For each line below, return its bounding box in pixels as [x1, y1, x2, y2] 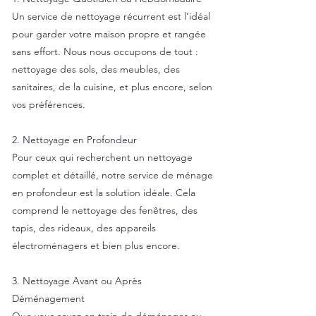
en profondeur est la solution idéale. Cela [12, 186, 195, 199]
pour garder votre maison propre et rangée [12, 28, 206, 40]
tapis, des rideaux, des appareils [12, 221, 156, 234]
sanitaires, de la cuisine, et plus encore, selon [12, 80, 212, 93]
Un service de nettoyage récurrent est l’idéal [12, 10, 210, 23]
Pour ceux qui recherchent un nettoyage [12, 151, 193, 164]
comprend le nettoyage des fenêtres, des [12, 204, 197, 217]
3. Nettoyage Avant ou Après [12, 274, 142, 287]
